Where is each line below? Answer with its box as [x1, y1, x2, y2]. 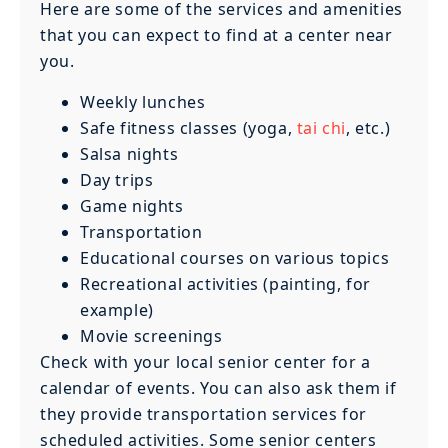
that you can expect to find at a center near [40, 24, 393, 47]
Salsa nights [80, 142, 179, 165]
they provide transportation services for [40, 402, 368, 425]
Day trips [80, 168, 154, 191]
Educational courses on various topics [80, 246, 390, 269]
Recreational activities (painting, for [80, 272, 371, 295]
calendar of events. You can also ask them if [40, 376, 397, 399]
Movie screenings [80, 324, 223, 347]
